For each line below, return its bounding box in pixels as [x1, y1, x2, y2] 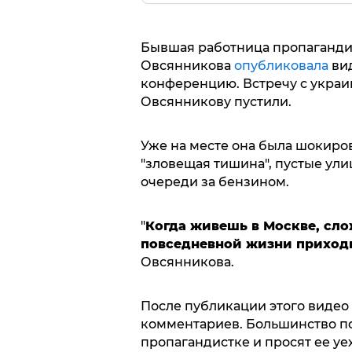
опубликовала [233, 57, 328, 73]
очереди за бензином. [140, 174, 289, 189]
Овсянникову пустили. [140, 93, 291, 109]
